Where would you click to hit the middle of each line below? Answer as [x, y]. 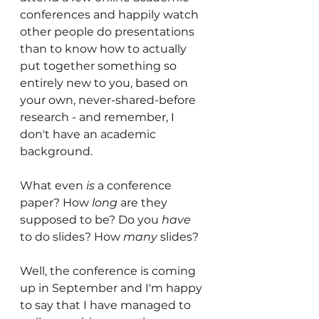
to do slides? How [72, 237]
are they [144, 203]
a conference [135, 185]
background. [56, 151]
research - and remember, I [99, 117]
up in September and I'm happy [113, 288]
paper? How [56, 203]
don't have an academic [89, 134]
